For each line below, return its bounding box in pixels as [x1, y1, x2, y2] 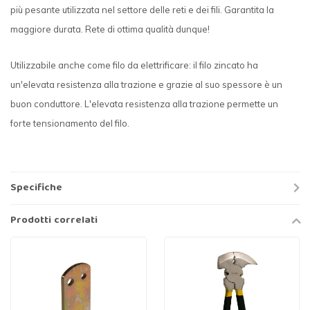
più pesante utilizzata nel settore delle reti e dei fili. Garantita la [10, 4, 274, 16]
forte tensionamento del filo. [10, 117, 129, 129]
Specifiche [10, 179, 62, 198]
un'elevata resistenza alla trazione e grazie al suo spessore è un [10, 78, 282, 90]
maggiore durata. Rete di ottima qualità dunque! [10, 24, 210, 35]
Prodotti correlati [10, 212, 98, 230]
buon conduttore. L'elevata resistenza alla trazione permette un [10, 98, 278, 109]
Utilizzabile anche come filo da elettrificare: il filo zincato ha [10, 59, 258, 71]
